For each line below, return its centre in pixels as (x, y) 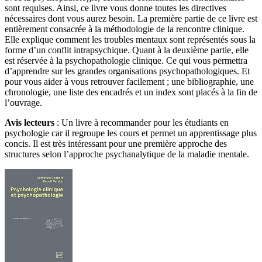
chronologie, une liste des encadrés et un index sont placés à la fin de (131, 92)
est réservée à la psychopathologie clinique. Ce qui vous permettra (126, 60)
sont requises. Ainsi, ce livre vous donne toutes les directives (116, 8)
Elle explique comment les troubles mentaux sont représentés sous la (130, 39)
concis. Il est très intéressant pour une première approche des (116, 143)
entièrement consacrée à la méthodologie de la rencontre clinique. (125, 29)
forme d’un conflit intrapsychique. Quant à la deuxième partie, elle (127, 50)
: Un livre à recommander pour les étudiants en (142, 122)
